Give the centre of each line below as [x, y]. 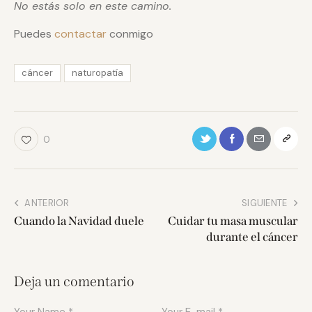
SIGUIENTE [264, 203]
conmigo [130, 33]
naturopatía [98, 73]
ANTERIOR [47, 203]
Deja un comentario [74, 281]
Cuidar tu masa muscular [233, 221]
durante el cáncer [252, 237]
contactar [80, 33]
